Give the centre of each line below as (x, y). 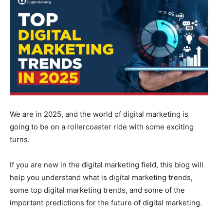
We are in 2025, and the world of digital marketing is (99, 114)
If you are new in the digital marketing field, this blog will (107, 164)
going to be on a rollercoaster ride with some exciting (102, 127)
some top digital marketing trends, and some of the (97, 190)
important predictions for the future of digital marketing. (106, 202)
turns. (21, 139)
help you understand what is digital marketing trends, (101, 177)
